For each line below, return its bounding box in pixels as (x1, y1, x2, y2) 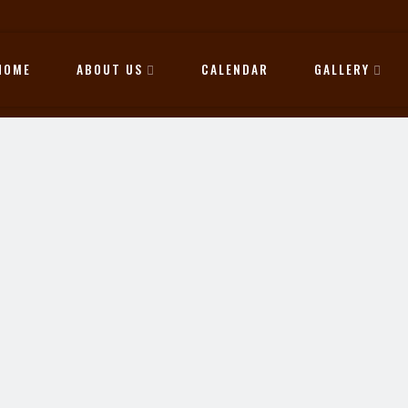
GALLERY (314, 59, 370, 78)
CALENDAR (201, 59, 269, 78)
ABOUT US (76, 59, 143, 78)
